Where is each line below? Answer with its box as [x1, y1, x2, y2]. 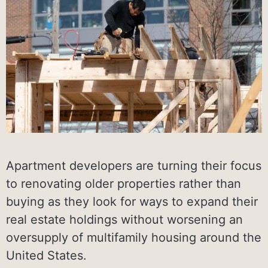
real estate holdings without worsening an [6, 212, 243, 227]
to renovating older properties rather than [6, 176, 241, 191]
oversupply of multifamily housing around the [6, 230, 261, 245]
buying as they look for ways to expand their [6, 194, 258, 209]
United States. [6, 248, 87, 263]
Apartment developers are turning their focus [6, 158, 261, 173]
